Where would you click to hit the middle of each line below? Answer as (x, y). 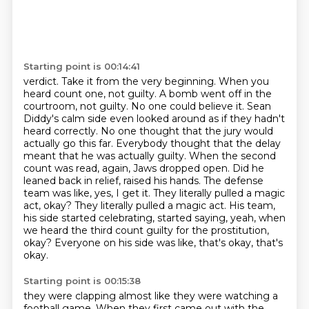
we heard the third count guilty (99, 230)
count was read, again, (78, 168)
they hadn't (257, 119)
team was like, (59, 193)
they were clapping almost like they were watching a (150, 296)
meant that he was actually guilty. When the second (149, 156)
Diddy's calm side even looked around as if (126, 119)
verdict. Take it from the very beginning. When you (146, 81)
